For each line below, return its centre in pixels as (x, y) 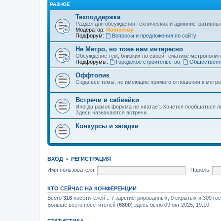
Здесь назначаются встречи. (112, 112)
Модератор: (90, 29)
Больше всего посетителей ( (83, 204)
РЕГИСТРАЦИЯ (91, 159)
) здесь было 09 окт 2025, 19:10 (170, 204)
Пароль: (200, 170)
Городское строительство (148, 61)
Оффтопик (92, 75)
